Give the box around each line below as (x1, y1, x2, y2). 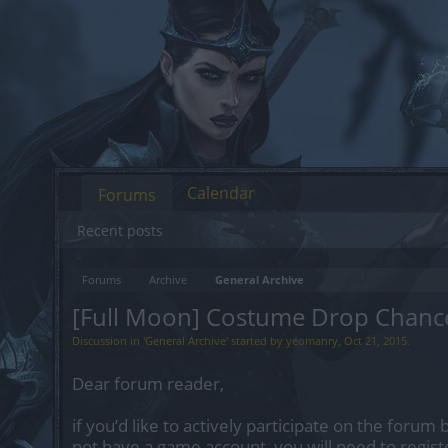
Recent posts (77, 221, 163, 240)
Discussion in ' (72, 333, 145, 348)
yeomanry (286, 333, 338, 348)
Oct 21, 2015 (344, 333, 407, 348)
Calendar (187, 182, 255, 204)
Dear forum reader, (72, 372, 224, 395)
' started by (226, 333, 286, 348)
